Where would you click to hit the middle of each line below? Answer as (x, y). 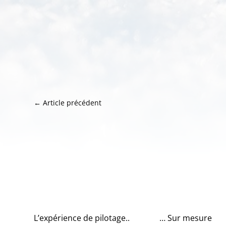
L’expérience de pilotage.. (82, 218)
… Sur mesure (186, 218)
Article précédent (72, 102)
